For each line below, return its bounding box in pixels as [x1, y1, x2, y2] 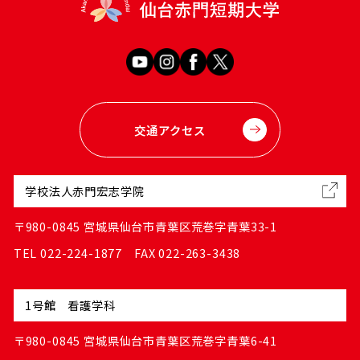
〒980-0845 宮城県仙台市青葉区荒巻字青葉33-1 [13, 218, 278, 235]
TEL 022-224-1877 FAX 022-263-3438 [13, 244, 241, 262]
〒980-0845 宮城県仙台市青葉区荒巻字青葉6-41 [13, 332, 278, 350]
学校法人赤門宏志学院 [25, 182, 145, 200]
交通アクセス [134, 121, 206, 139]
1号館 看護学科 [25, 297, 116, 314]
